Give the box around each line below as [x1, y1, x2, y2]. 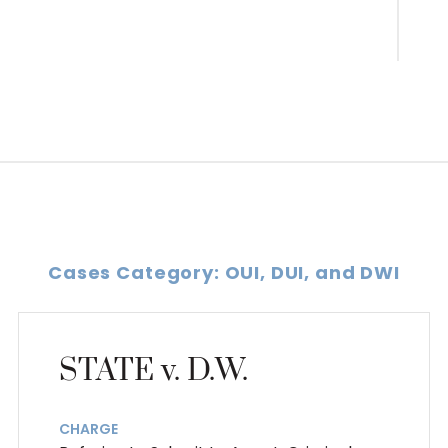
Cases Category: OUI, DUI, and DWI [48, 259, 400, 285]
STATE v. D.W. [58, 351, 248, 390]
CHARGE [58, 418, 118, 439]
